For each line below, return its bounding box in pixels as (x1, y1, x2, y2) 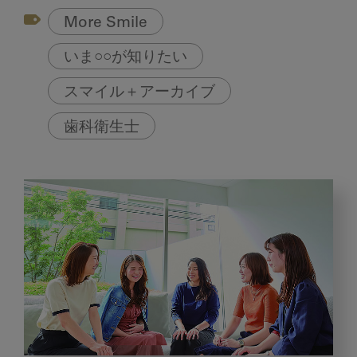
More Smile (64, 15, 148, 31)
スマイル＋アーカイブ (64, 85, 216, 101)
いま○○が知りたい (64, 50, 188, 66)
